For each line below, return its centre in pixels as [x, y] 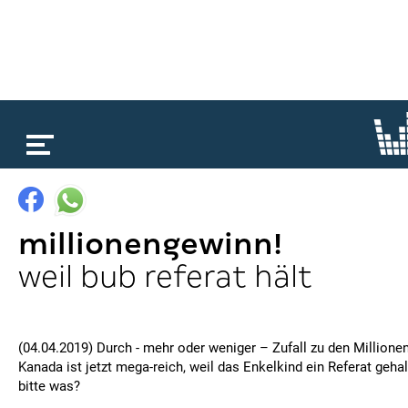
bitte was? [49, 386]
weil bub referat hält [165, 276]
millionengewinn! [150, 244]
